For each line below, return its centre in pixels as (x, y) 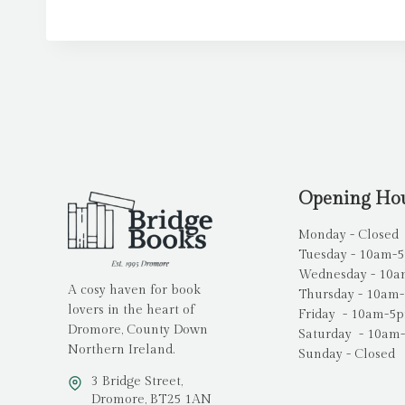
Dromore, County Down (138, 330)
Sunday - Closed (346, 355)
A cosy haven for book (134, 291)
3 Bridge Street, (137, 382)
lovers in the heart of (131, 311)
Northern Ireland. (121, 350)
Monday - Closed (348, 235)
